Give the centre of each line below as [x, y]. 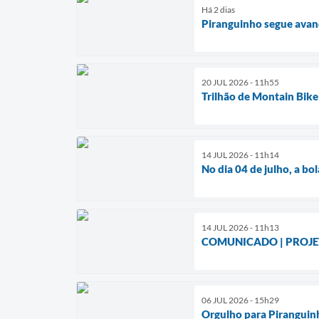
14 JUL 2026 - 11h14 [240, 155]
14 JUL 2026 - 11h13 [240, 227]
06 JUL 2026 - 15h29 [240, 300]
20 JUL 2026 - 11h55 [240, 82]
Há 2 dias [218, 9]
